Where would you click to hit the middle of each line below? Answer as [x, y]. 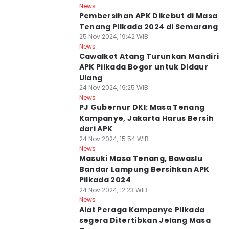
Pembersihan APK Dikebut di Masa [148, 16]
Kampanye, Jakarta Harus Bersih [146, 118]
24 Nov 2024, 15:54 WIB [114, 139]
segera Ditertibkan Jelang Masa [145, 220]
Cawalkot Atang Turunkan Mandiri [149, 56]
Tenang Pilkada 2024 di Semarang [148, 27]
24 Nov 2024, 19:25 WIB [113, 88]
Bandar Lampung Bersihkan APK [144, 169]
